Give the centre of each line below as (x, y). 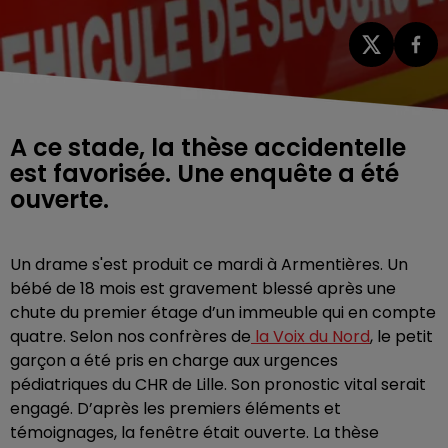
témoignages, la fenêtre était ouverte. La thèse (194, 432)
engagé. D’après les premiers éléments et (175, 408)
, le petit (401, 336)
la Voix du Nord (310, 336)
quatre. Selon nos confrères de (130, 336)
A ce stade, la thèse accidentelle (208, 147)
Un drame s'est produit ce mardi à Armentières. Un (209, 264)
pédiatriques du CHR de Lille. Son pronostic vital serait (218, 384)
